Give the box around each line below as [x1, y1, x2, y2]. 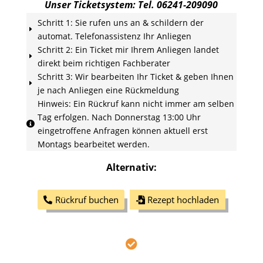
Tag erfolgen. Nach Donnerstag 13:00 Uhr [37, 112, 201, 123]
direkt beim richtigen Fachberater [37, 58, 170, 69]
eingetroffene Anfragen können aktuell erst [37, 125, 208, 136]
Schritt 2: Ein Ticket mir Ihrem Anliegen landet [37, 44, 219, 55]
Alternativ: [106, 161, 157, 174]
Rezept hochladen [147, 193, 220, 205]
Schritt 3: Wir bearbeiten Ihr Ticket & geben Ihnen [37, 71, 234, 82]
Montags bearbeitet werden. [37, 139, 150, 150]
